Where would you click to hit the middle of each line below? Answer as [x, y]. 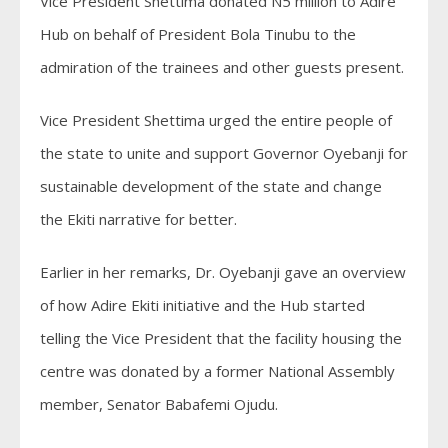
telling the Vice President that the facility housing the [221, 337]
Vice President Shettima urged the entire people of [216, 119]
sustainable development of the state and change [211, 185]
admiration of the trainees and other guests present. [222, 66]
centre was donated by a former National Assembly [217, 370]
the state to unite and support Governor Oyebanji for [224, 152]
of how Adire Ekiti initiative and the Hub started [202, 304]
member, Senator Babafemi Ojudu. [159, 403]
